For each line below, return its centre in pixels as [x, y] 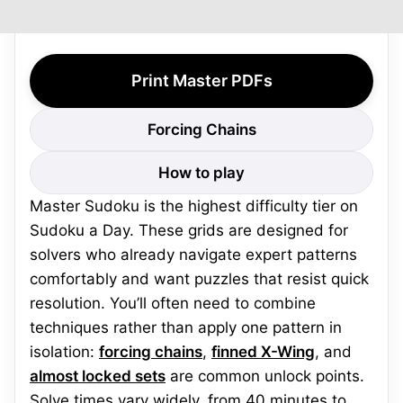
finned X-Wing [263, 352]
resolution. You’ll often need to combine [173, 303]
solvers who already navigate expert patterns [193, 255]
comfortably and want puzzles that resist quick [199, 279]
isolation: [64, 352]
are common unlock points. [265, 376]
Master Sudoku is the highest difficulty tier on [194, 206]
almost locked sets [98, 376]
